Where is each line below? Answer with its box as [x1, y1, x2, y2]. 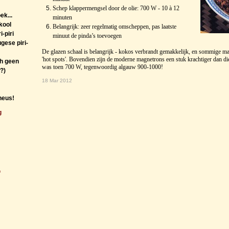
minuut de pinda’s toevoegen [52, 32, 122, 40]
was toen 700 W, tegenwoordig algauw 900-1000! [42, 63, 163, 71]
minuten [52, 14, 72, 21]
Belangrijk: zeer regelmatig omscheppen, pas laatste [52, 23, 176, 31]
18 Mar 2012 [42, 78, 72, 84]
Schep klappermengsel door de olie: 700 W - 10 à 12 [52, 5, 179, 12]
